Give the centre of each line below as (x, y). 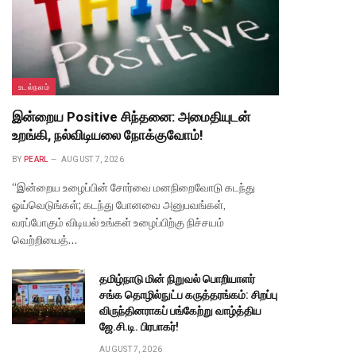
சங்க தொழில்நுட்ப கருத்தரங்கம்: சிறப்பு (188, 294)
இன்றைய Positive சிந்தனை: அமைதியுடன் (131, 116)
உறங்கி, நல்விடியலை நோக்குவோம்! (108, 135)
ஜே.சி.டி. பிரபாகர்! (139, 326)
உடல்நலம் (34, 86)
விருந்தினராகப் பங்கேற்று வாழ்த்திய (180, 310)
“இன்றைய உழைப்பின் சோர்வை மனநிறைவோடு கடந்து (133, 187)
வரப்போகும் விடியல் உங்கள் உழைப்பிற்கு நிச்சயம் (118, 222)
